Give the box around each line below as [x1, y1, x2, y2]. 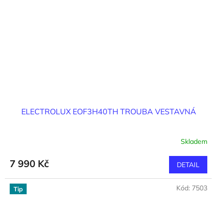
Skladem [181, 137, 207, 146]
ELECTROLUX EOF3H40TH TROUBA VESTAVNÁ [21, 106, 196, 116]
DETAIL [177, 160, 200, 169]
